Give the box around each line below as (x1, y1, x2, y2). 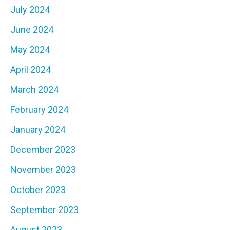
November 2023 (10, 164, 76, 176)
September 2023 (10, 204, 79, 216)
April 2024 (10, 64, 51, 75)
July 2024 (10, 4, 50, 15)
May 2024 (10, 44, 50, 55)
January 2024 (10, 124, 65, 136)
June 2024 (10, 24, 53, 35)
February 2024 (10, 104, 68, 116)
